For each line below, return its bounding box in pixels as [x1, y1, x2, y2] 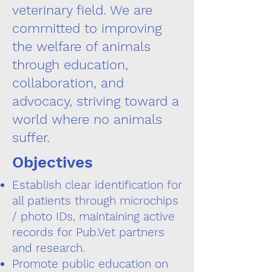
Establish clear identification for [12, 178, 182, 192]
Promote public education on [12, 257, 168, 271]
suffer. [12, 130, 50, 145]
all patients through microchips [12, 194, 178, 208]
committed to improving [12, 21, 161, 36]
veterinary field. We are [12, 2, 152, 18]
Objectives [12, 153, 93, 171]
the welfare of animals [12, 39, 151, 54]
